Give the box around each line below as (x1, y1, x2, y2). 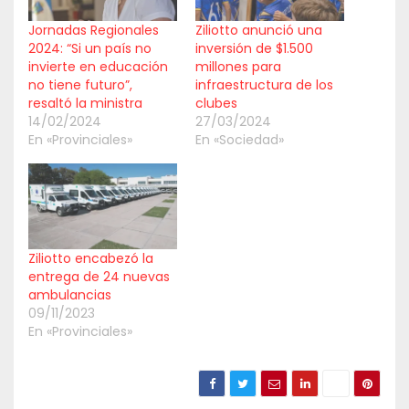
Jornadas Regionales (28, 21, 159, 40)
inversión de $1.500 (195, 39, 313, 58)
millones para (195, 58, 281, 77)
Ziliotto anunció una (195, 21, 322, 40)
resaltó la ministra (28, 94, 142, 113)
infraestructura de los (195, 76, 333, 95)
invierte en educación (28, 58, 168, 77)
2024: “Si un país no (28, 39, 152, 58)
